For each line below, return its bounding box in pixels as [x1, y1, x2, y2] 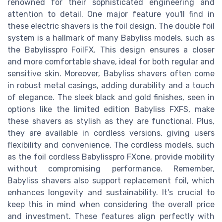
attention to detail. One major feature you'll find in [7, 9, 215, 19]
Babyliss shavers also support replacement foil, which [7, 175, 215, 185]
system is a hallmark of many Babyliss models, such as [7, 33, 215, 43]
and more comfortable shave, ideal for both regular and [7, 56, 215, 66]
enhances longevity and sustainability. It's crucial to [7, 187, 215, 197]
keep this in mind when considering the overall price [7, 199, 215, 209]
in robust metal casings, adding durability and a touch [7, 80, 215, 90]
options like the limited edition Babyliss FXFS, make [7, 104, 215, 114]
